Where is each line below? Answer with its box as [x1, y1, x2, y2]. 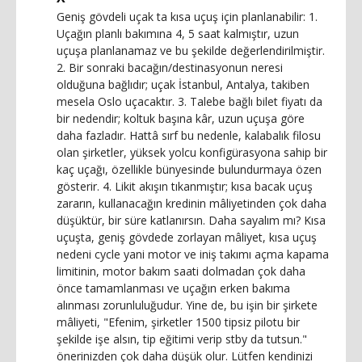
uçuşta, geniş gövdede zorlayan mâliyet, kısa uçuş [57, 229, 317, 245]
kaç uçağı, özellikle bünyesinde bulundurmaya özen [57, 161, 322, 177]
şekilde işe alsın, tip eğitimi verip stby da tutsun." [57, 330, 307, 347]
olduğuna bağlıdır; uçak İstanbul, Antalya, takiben [57, 76, 309, 92]
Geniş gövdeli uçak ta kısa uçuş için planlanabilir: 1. [57, 8, 318, 24]
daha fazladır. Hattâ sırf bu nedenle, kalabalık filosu [57, 127, 321, 143]
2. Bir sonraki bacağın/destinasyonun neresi [57, 59, 283, 75]
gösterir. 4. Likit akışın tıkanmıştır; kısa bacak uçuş [57, 178, 313, 194]
